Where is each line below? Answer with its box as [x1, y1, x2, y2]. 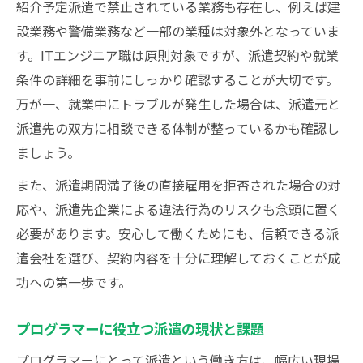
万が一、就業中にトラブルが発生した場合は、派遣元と [16, 94, 340, 113]
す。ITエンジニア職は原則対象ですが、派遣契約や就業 [16, 45, 339, 65]
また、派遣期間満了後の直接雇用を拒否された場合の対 [16, 175, 340, 194]
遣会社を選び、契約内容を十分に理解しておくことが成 [16, 248, 340, 267]
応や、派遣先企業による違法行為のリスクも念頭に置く [16, 199, 340, 219]
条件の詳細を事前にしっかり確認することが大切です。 [16, 70, 339, 89]
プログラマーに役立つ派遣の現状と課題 [16, 318, 264, 339]
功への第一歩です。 [16, 272, 131, 292]
